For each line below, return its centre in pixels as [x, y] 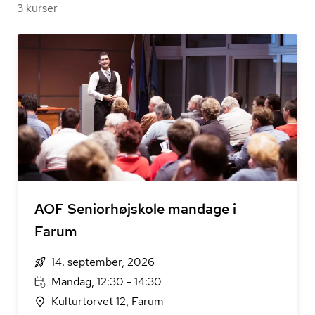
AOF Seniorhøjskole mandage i [135, 209]
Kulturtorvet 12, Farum [108, 301]
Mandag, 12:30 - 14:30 [107, 282]
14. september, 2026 [103, 262]
